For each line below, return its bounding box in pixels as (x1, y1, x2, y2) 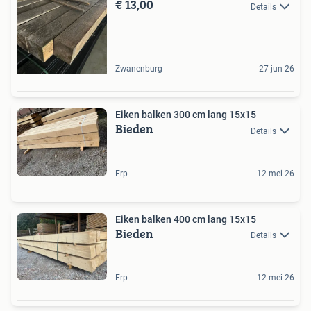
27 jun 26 (259, 64, 294, 74)
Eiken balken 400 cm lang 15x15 (115, 213, 256, 225)
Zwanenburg (115, 64, 162, 74)
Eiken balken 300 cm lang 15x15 (115, 109, 256, 121)
